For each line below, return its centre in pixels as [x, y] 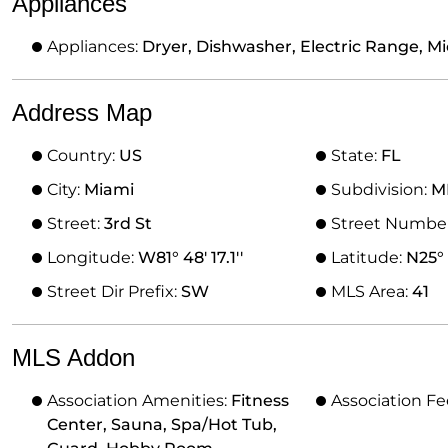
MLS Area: [371, 291]
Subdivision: [380, 189]
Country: [83, 155]
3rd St [128, 223]
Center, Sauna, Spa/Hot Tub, [162, 424]
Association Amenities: [139, 400]
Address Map [82, 112]
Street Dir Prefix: [114, 291]
